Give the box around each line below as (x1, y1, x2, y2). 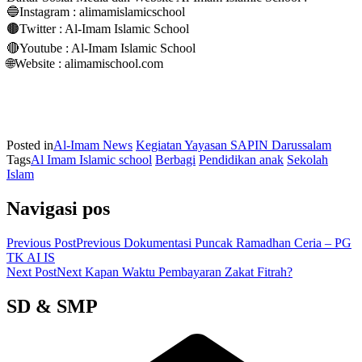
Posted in (6, 137, 53, 152)
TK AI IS (6, 250, 55, 264)
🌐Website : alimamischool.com (6, 56, 163, 70)
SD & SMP (6, 295, 98, 317)
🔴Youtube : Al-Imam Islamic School (6, 40, 196, 55)
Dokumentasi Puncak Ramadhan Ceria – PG (124, 235, 351, 250)
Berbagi (155, 152, 196, 166)
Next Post (6, 264, 57, 279)
